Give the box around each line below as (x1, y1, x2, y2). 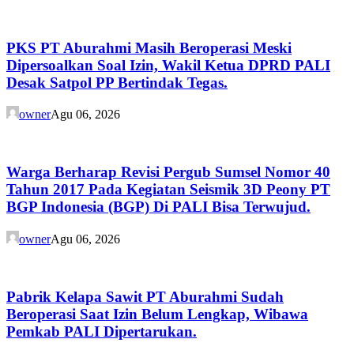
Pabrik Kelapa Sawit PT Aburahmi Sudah (6, 288, 284, 305)
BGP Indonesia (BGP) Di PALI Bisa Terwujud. (6, 198, 311, 216)
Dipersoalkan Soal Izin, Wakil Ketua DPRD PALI (6, 56, 330, 73)
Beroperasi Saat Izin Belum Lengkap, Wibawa (6, 305, 308, 322)
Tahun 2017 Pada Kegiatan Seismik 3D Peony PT (6, 181, 330, 198)
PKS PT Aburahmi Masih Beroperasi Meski (6, 39, 292, 56)
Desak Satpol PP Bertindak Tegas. (6, 73, 228, 91)
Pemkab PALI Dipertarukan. (6, 322, 197, 340)
